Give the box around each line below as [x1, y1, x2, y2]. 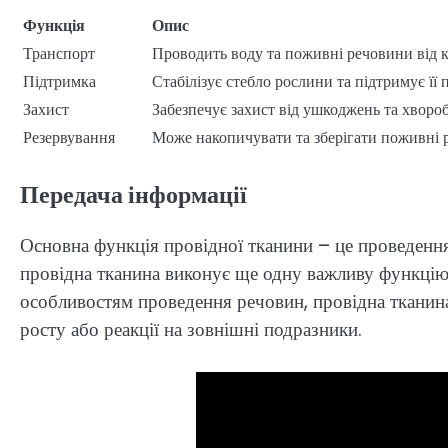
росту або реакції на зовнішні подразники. [20, 315, 362, 343]
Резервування [23, 125, 115, 149]
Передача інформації [20, 177, 247, 211]
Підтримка [23, 69, 96, 93]
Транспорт [23, 41, 95, 65]
